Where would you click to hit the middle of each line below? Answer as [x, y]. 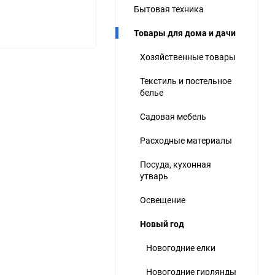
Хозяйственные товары [188, 57]
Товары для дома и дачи [185, 33]
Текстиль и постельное [186, 81]
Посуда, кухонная [176, 164]
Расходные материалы [186, 140]
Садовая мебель [173, 116]
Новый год [162, 224]
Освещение [163, 200]
